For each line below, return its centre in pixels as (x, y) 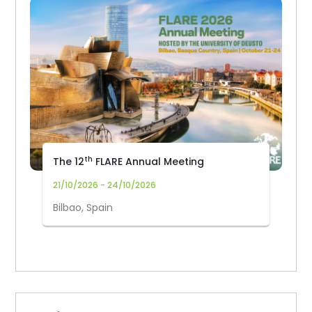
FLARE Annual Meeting (149, 162)
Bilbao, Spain (83, 208)
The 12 (69, 162)
